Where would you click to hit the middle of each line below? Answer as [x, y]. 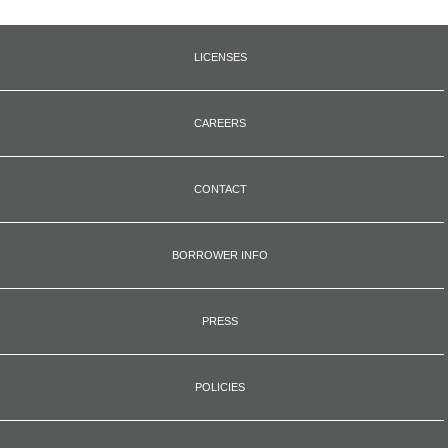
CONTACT [220, 188]
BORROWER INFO [220, 254]
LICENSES [220, 56]
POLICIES [220, 386]
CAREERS [220, 122]
